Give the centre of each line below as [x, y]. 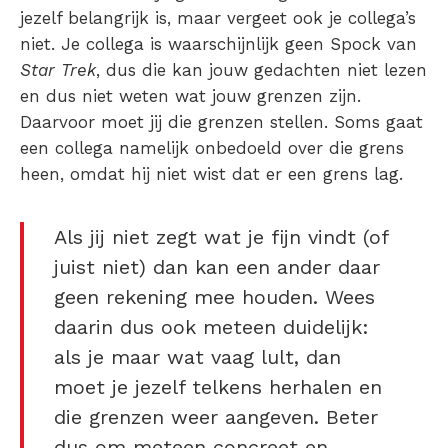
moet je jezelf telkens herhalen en [218, 386]
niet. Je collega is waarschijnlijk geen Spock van [218, 43]
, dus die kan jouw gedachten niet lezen [261, 69]
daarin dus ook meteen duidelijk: [211, 326]
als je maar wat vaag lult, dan [197, 356]
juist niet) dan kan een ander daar [217, 266]
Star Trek [58, 69]
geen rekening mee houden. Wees [214, 296]
